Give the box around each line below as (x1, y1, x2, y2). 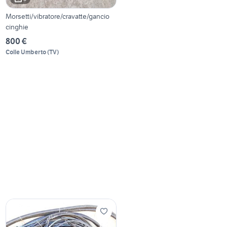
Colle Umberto (6, 48, 47, 56)
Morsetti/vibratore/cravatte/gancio (6, 11, 110, 21)
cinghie (6, 22, 29, 31)
